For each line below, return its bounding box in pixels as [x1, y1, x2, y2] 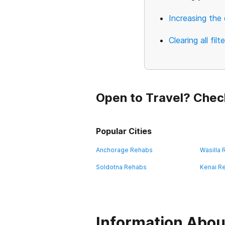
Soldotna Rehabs [96, 163, 147, 171]
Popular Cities [96, 126, 152, 136]
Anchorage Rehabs [96, 146, 153, 154]
